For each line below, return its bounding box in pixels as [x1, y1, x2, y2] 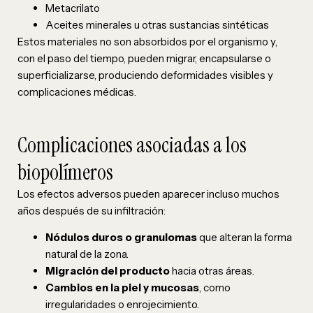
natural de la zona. [45, 247, 129, 261]
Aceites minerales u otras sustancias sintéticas [45, 17, 269, 31]
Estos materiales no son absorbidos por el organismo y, [17, 34, 277, 48]
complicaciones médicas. [17, 85, 136, 99]
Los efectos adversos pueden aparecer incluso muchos [17, 187, 279, 201]
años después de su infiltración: [17, 203, 166, 217]
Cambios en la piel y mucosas [45, 281, 199, 295]
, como [199, 281, 231, 295]
